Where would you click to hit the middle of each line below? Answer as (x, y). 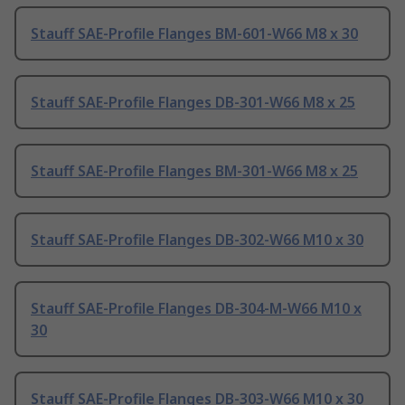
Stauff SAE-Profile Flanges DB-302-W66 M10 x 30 (197, 240)
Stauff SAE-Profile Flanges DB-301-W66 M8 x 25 (193, 103)
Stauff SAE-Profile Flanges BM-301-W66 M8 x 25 (194, 171)
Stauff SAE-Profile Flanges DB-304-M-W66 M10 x (196, 309)
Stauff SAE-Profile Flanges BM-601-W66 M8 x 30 (194, 34)
